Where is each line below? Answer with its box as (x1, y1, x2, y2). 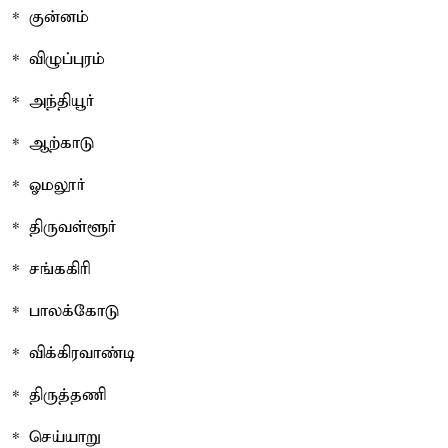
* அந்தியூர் (12, 90, 95, 112)
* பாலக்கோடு (12, 300, 119, 322)
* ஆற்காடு (12, 132, 94, 154)
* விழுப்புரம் (12, 48, 105, 70)
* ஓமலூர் (12, 174, 86, 196)
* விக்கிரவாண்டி (12, 342, 135, 364)
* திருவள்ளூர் (12, 216, 117, 238)
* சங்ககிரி (12, 258, 90, 280)
